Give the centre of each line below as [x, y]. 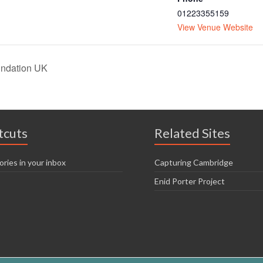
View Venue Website [215, 27]
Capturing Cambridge [194, 162]
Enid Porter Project [190, 181]
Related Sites [192, 133]
